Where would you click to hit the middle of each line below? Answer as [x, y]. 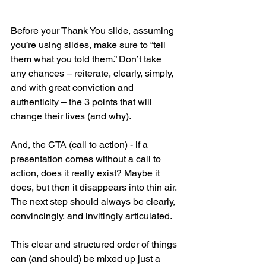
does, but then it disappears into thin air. [95, 188]
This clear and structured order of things [95, 245]
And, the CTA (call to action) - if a [80, 145]
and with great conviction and [73, 88]
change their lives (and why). [71, 116]
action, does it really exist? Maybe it [86, 173]
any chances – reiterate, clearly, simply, [93, 74]
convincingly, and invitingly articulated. [91, 216]
